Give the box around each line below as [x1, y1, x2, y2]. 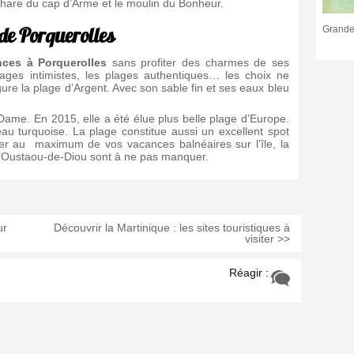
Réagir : [229, 266, 269, 280]
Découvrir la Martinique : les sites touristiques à [54, 221, 291, 235]
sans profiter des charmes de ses [107, 55, 289, 69]
